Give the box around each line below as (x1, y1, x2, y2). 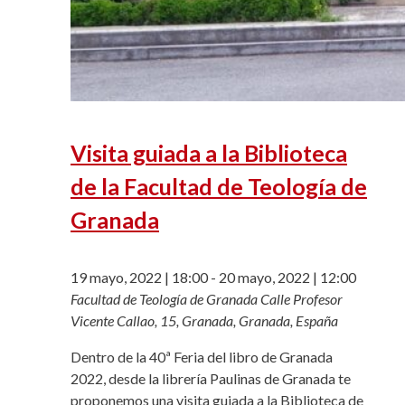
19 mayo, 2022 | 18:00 (71, 268, 208, 287)
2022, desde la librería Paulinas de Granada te (71, 370, 351, 388)
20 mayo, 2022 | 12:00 (219, 268, 356, 287)
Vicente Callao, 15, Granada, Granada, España (71, 312, 338, 330)
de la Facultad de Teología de (71, 173, 367, 201)
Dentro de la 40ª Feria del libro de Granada (71, 348, 333, 366)
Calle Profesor (260, 290, 343, 308)
